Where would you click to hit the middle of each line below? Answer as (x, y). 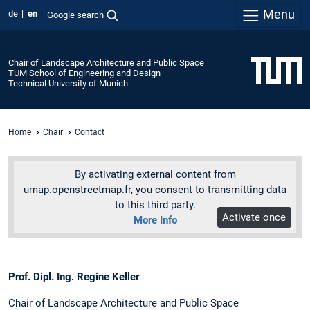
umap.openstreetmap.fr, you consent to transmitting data (155, 189)
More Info (155, 220)
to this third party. (155, 204)
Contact (90, 132)
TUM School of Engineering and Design (84, 73)
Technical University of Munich (68, 83)
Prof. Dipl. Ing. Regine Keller (74, 277)
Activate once (254, 217)
